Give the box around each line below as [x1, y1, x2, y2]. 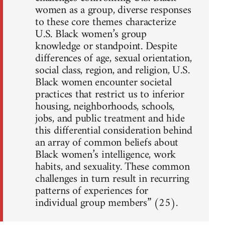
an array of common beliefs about [35, 133, 179, 153]
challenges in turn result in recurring [35, 169, 189, 189]
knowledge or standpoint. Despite [35, 37, 178, 57]
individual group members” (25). [35, 193, 178, 213]
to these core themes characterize [35, 13, 177, 33]
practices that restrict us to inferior [35, 85, 184, 105]
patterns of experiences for [35, 181, 149, 201]
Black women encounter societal [35, 73, 172, 93]
